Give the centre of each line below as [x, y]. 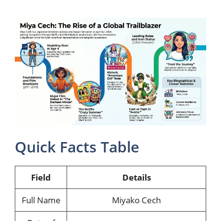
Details [136, 177]
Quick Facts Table [77, 147]
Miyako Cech [136, 200]
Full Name [41, 200]
